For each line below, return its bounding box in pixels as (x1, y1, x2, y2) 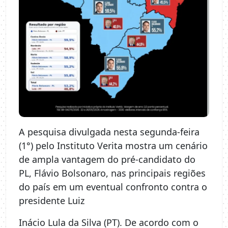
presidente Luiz (19, 194, 84, 207)
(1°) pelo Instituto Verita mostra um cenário (19, 139, 208, 152)
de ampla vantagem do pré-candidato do (19, 153, 195, 166)
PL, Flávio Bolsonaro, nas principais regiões (19, 167, 206, 180)
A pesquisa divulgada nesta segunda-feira (19, 126, 199, 138)
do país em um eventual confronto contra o (19, 181, 207, 193)
